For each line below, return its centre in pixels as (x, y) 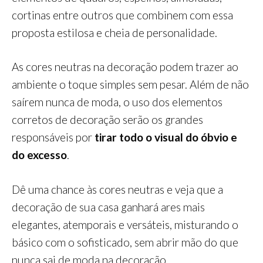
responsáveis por (53, 137)
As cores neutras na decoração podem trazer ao (125, 67)
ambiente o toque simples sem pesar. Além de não (130, 85)
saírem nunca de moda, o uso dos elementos (117, 102)
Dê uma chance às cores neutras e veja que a (117, 189)
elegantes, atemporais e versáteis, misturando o (125, 224)
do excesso (39, 155)
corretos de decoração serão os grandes (107, 120)
